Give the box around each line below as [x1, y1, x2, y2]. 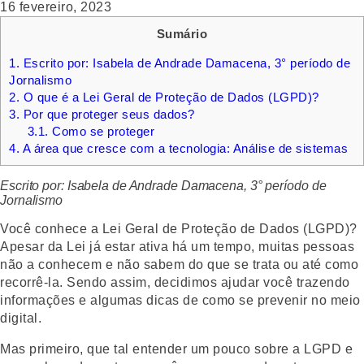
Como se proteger [48, 123, 155, 138]
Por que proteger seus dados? [19, 106, 195, 121]
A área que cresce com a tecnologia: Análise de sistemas [19, 141, 348, 155]
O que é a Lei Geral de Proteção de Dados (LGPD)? [19, 89, 319, 104]
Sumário [156, 26, 208, 41]
